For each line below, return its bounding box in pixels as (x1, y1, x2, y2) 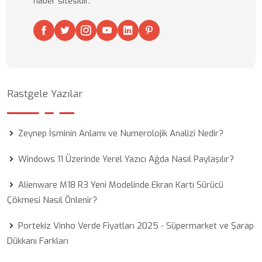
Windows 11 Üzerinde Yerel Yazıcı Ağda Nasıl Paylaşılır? (18, 153, 234, 165)
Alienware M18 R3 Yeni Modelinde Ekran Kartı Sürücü (18, 179, 223, 191)
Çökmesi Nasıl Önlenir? (7, 194, 97, 206)
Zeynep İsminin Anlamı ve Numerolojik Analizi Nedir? (18, 127, 223, 139)
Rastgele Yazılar (7, 87, 82, 101)
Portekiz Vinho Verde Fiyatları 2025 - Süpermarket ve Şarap (18, 220, 254, 232)
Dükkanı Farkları (7, 235, 68, 247)
